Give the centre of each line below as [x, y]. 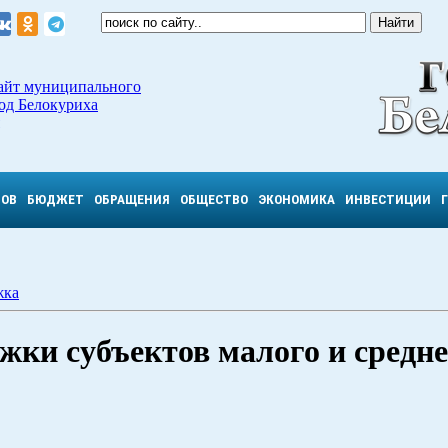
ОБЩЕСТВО [214, 199]
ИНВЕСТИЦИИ [388, 199]
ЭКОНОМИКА [296, 199]
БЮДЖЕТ [55, 199]
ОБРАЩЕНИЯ [132, 199]
